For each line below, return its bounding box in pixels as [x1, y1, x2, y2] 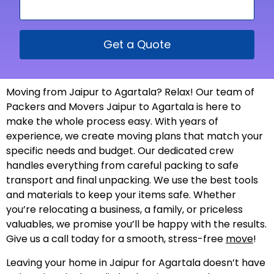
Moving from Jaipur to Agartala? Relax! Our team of [6, 85, 254, 100]
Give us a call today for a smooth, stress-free [6, 232, 226, 246]
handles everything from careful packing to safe [6, 158, 239, 173]
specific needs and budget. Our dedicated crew [6, 144, 234, 158]
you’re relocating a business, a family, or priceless [6, 202, 243, 217]
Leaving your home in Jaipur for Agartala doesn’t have [6, 255, 265, 270]
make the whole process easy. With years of [6, 114, 218, 129]
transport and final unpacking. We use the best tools [6, 173, 258, 188]
